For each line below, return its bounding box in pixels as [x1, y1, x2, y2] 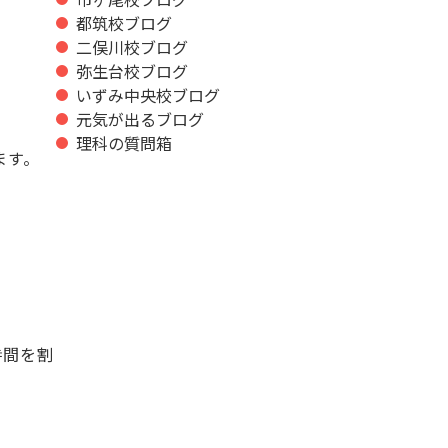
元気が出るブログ [76, 106, 204, 131]
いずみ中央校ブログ [76, 82, 220, 107]
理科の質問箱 [76, 130, 172, 155]
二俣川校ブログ [76, 34, 188, 59]
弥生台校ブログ [76, 58, 188, 83]
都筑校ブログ [76, 10, 172, 35]
